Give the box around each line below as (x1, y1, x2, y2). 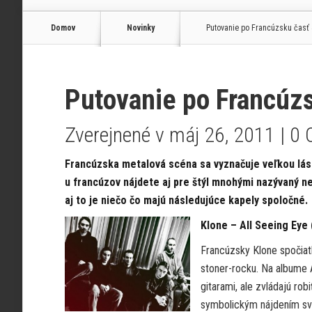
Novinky (127, 23, 155, 33)
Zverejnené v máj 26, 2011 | (65, 123, 290, 147)
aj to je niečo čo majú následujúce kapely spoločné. (65, 194, 308, 207)
